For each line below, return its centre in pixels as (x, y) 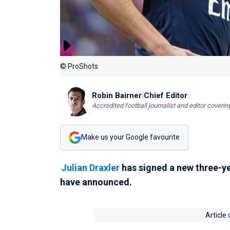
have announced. (96, 182)
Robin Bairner (117, 96)
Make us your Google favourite (130, 137)
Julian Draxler (90, 167)
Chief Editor (166, 96)
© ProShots (79, 66)
